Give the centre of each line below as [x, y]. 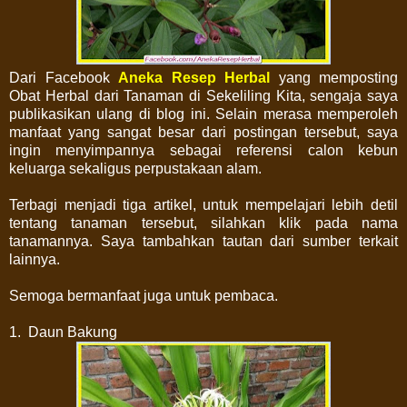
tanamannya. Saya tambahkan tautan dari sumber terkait [203, 241]
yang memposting [334, 77]
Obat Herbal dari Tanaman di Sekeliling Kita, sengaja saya [203, 95]
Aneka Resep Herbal [194, 77]
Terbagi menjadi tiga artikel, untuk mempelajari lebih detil [203, 204]
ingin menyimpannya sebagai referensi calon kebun [203, 150]
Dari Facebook [64, 77]
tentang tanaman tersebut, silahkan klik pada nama [203, 223]
